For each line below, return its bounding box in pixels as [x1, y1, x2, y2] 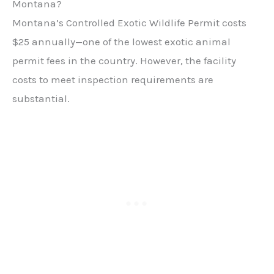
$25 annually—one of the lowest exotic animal [12, 35, 231, 48]
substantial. [12, 92, 70, 105]
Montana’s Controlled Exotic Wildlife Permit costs [12, 16, 246, 29]
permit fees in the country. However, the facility [12, 54, 236, 67]
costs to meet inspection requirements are [12, 73, 213, 86]
